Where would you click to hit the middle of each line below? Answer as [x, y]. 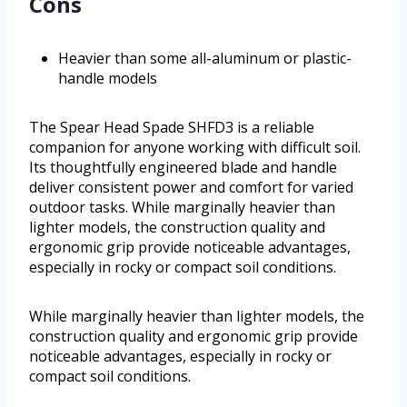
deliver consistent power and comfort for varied [191, 188]
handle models [108, 79]
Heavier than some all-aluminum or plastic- [205, 59]
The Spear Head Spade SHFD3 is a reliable [172, 128]
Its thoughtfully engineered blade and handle [183, 168]
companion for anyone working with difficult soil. [195, 148]
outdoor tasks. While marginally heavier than [182, 208]
